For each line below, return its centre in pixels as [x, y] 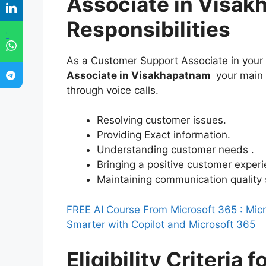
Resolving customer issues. [161, 120]
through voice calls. [113, 90]
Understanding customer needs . [175, 150]
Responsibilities [148, 29]
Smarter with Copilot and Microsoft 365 [161, 224]
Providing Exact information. [164, 135]
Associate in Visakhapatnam [139, 75]
